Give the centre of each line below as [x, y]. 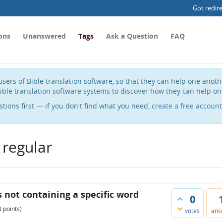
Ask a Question [132, 36]
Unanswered [44, 36]
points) [12, 209]
